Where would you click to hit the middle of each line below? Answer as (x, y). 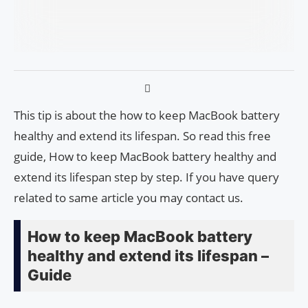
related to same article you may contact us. (129, 198)
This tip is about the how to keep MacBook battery (147, 115)
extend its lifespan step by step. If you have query (146, 177)
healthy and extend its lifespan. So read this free (142, 136)
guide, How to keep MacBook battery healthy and (145, 157)
